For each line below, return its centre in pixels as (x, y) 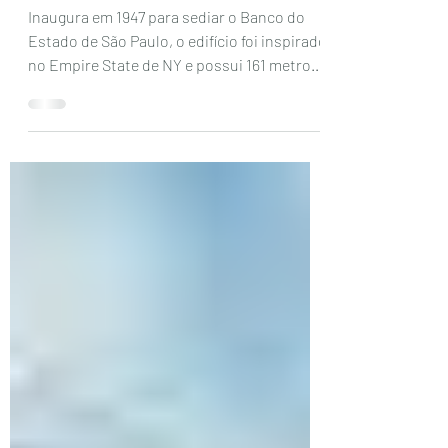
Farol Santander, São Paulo (154, 16)
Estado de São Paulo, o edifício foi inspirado (177, 76)
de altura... (64, 124)
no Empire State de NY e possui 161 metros (173, 100)
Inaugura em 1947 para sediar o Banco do (166, 52)
